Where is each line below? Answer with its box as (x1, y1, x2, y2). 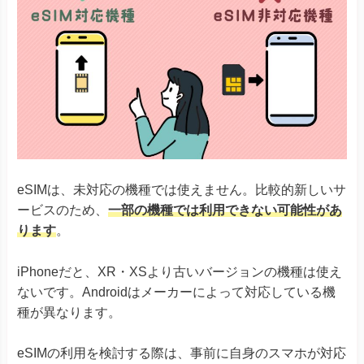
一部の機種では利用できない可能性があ (108, 203, 342, 218)
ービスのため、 (17, 203, 108, 218)
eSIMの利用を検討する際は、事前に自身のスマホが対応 (17, 346, 346, 361)
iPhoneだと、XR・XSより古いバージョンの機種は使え (17, 264, 342, 279)
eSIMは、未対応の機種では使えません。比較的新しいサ (17, 183, 346, 197)
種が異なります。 (17, 305, 121, 319)
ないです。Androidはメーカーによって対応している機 (17, 284, 336, 299)
